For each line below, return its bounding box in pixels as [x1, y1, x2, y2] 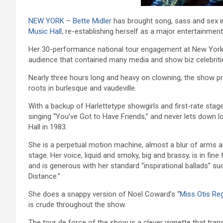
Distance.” [28, 171, 60, 181]
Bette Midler [73, 16, 111, 25]
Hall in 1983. [28, 122, 67, 131]
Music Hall [28, 26, 62, 36]
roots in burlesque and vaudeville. [28, 83, 136, 93]
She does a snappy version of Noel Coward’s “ [28, 189, 180, 199]
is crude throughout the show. [28, 200, 126, 209]
